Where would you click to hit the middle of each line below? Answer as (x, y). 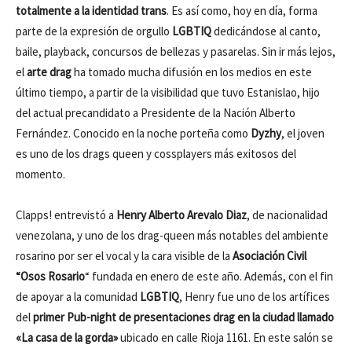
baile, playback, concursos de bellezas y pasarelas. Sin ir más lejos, (176, 51)
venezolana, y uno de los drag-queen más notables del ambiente (172, 235)
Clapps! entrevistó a (66, 215)
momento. (40, 174)
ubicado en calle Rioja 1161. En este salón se (227, 337)
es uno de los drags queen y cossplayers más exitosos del (156, 154)
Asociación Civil (269, 256)
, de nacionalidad (287, 215)
